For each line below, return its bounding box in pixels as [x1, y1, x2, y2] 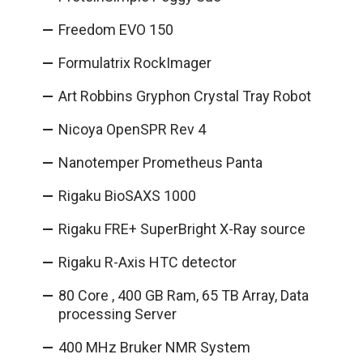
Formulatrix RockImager [58, 53, 211, 71]
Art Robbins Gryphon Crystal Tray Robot [58, 87, 311, 105]
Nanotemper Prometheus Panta [58, 153, 263, 171]
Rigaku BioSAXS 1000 [58, 186, 196, 204]
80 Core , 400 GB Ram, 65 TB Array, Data [58, 286, 309, 304]
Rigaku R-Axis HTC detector [58, 253, 237, 271]
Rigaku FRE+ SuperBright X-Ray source [58, 220, 305, 237]
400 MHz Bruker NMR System [58, 338, 250, 356]
